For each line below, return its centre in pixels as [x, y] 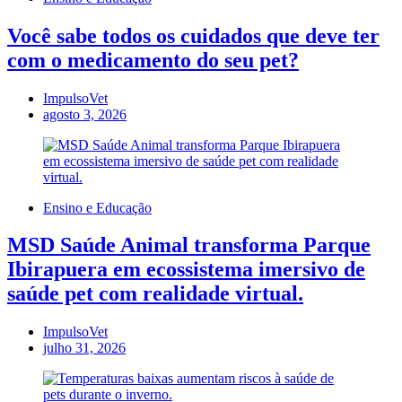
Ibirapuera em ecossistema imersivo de [186, 270]
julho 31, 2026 [84, 348]
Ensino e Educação [97, 207]
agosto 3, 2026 [85, 114]
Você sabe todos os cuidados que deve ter [193, 35]
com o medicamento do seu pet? [153, 60]
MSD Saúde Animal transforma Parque [189, 245]
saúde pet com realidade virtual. [155, 294]
